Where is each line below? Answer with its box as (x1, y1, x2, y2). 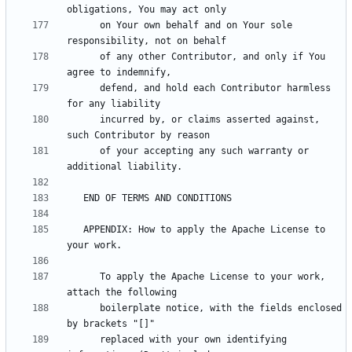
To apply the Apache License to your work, (67, 271, 100, 283)
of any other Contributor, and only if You (67, 51, 100, 63)
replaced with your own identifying (67, 334, 100, 346)
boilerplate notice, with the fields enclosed (67, 302, 100, 314)
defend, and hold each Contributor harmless (67, 82, 100, 94)
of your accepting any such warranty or (67, 145, 100, 157)
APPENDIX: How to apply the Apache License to (67, 224, 83, 236)
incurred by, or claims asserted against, (67, 114, 100, 126)
